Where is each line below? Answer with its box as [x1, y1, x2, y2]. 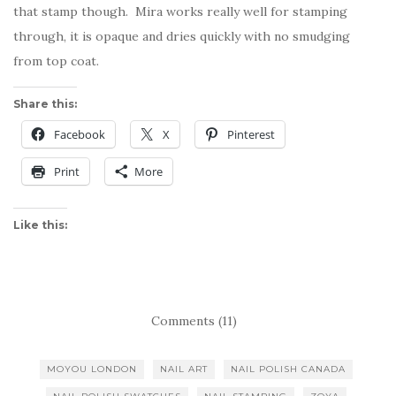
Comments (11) [150, 313, 237, 330]
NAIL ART [160, 363, 208, 376]
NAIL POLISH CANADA [231, 363, 346, 376]
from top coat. [13, 53, 99, 70]
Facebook [54, 126, 105, 143]
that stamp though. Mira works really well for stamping [13, 4, 347, 20]
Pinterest [227, 126, 275, 143]
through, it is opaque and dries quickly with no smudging [13, 28, 350, 45]
